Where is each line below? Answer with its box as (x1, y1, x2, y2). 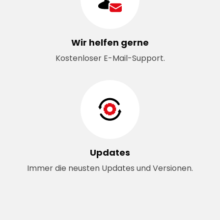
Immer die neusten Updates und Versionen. (27, 162, 193, 174)
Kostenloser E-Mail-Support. (55, 52, 165, 64)
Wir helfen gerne (71, 36, 149, 49)
